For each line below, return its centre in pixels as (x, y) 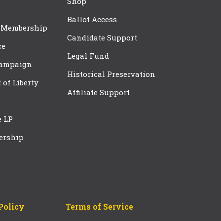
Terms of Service (99, 207)
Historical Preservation (111, 74)
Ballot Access (93, 19)
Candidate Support (102, 38)
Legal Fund (88, 56)
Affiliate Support (98, 92)
